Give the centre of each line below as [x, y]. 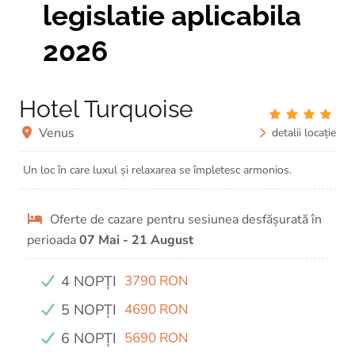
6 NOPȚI [88, 338]
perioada [53, 240]
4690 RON [156, 309]
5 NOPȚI [88, 310]
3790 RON [156, 281]
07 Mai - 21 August [136, 240]
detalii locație [302, 133]
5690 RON [156, 338]
